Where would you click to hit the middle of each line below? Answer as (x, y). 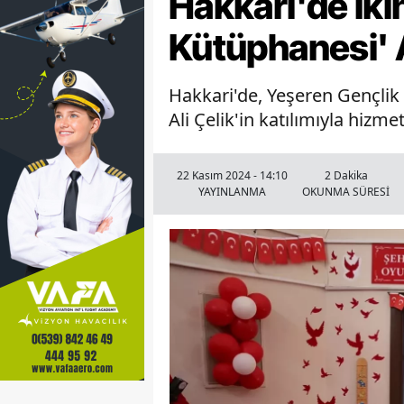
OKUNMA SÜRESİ (346, 191)
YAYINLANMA (232, 191)
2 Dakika (346, 175)
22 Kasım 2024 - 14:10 (232, 175)
